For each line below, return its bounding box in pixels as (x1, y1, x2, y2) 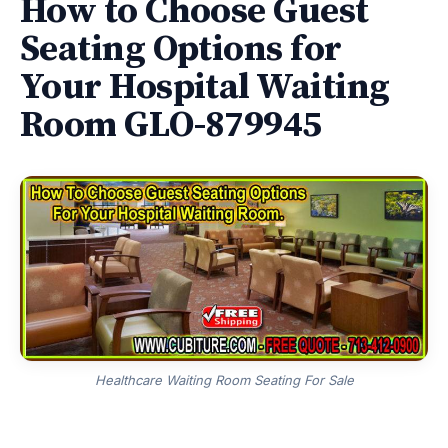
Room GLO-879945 (20, 102, 322, 148)
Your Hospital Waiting (20, 64, 390, 110)
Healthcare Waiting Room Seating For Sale (94, 372, 354, 389)
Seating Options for (20, 26, 342, 72)
